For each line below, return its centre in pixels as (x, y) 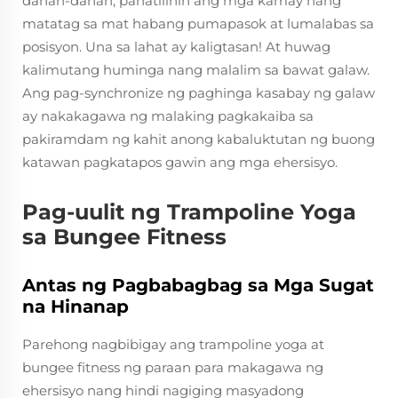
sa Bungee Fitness (124, 237)
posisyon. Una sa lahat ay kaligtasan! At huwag (176, 47)
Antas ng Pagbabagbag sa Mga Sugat (198, 285)
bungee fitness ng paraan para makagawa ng (173, 367)
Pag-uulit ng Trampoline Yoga (189, 212)
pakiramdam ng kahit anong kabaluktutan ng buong (199, 139)
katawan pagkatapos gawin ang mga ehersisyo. (180, 162)
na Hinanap (76, 306)
